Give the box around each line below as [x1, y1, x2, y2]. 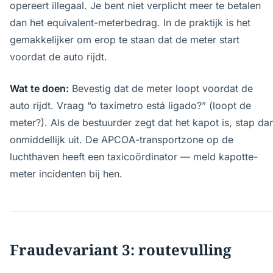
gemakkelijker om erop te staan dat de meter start [10, 34, 239, 46]
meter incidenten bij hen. [10, 168, 122, 180]
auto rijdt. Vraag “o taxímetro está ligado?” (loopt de [10, 99, 251, 112]
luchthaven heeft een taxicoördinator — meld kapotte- [10, 151, 258, 163]
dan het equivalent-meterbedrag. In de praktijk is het [10, 16, 250, 29]
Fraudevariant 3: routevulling [10, 239, 231, 260]
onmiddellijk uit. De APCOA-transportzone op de [10, 133, 233, 146]
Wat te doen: [10, 82, 69, 94]
